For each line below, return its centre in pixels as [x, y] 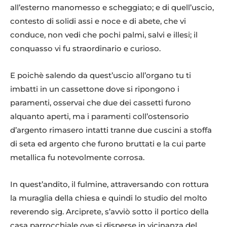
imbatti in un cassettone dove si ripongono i [95, 89]
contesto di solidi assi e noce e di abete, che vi [98, 21]
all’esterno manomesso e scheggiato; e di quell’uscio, [112, 8]
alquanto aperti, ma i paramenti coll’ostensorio [100, 117]
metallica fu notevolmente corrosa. [77, 158]
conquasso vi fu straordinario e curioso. [85, 49]
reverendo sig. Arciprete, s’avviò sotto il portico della [109, 212]
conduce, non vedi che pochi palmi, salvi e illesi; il [104, 35]
